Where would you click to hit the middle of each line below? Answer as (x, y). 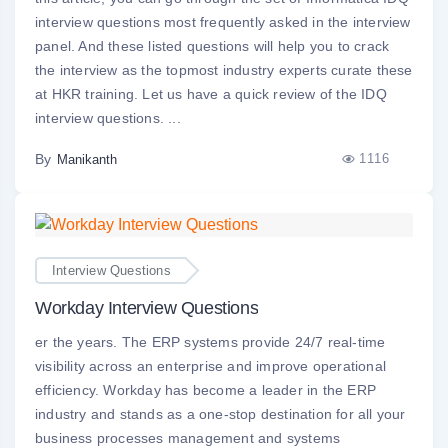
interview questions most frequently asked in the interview (223, 21)
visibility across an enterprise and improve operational (211, 366)
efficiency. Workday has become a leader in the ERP (206, 390)
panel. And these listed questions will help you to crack (212, 45)
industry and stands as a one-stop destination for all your (220, 414)
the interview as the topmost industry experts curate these (224, 69)
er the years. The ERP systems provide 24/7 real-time (210, 342)
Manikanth (87, 159)
